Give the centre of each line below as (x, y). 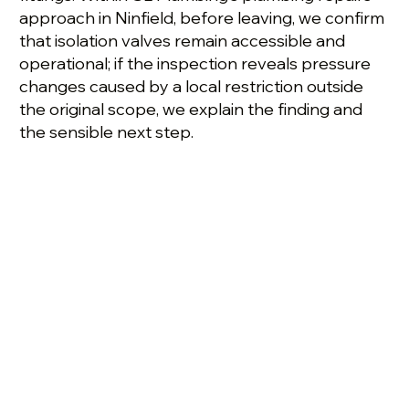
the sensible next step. (107, 132)
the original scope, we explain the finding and (191, 110)
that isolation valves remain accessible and (183, 41)
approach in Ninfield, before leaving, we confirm (202, 18)
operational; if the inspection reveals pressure (195, 64)
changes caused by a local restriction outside (192, 87)
